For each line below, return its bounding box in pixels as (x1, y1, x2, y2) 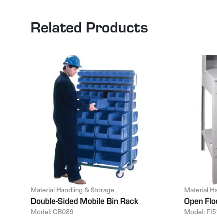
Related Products (31, 15, 148, 37)
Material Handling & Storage (31, 185, 114, 195)
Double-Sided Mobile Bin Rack (31, 195, 138, 206)
